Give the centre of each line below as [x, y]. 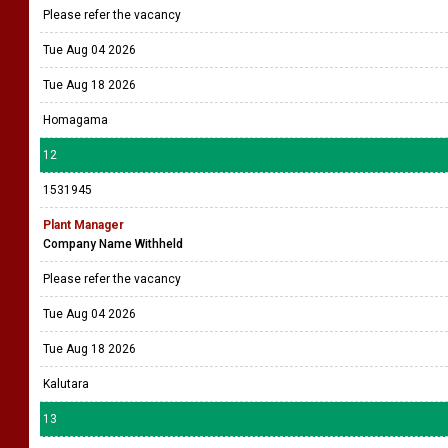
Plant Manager [83, 225]
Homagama [75, 120]
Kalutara [66, 384]
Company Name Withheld [113, 244]
